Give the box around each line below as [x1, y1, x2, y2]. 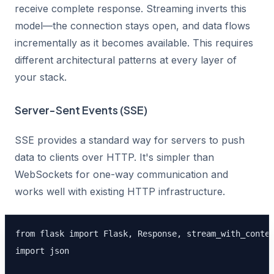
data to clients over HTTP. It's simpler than [15, 151, 214, 163]
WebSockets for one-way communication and [15, 168, 228, 180]
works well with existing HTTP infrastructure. [15, 185, 225, 198]
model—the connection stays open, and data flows [15, 20, 250, 32]
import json [15, 246, 69, 256]
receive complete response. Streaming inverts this [15, 2, 246, 15]
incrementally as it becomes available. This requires [15, 37, 253, 49]
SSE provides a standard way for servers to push [15, 134, 245, 146]
